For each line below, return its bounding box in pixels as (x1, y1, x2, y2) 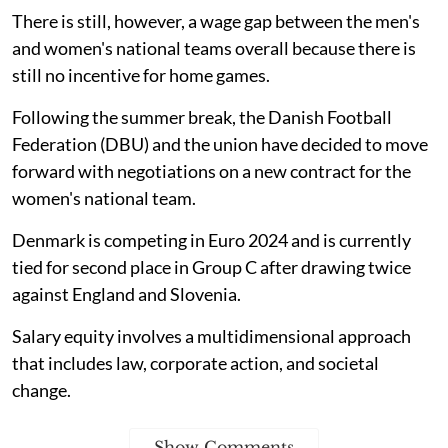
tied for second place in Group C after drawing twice (12, 255, 411, 278)
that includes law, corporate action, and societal (12, 351, 379, 374)
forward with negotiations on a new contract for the (12, 159, 411, 182)
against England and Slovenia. (12, 282, 241, 305)
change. (12, 378, 71, 401)
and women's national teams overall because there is (12, 36, 416, 59)
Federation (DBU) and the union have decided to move (12, 132, 428, 155)
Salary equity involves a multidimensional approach (12, 324, 411, 347)
